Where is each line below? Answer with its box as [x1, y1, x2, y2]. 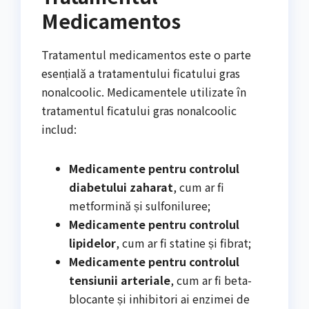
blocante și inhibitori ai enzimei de [69, 290, 250, 308]
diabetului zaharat [69, 179, 173, 196]
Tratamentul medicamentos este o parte [41, 46, 251, 63]
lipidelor [69, 235, 116, 252]
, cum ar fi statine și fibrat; [116, 235, 251, 252]
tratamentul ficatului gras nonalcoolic [41, 102, 237, 119]
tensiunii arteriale [69, 272, 170, 289]
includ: [41, 121, 77, 138]
